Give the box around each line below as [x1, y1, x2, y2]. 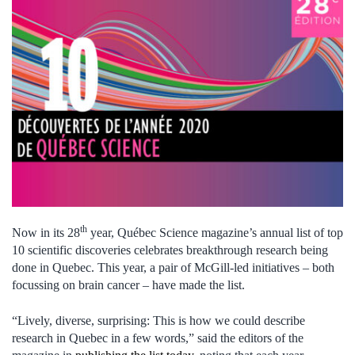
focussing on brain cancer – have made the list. [12, 278, 245, 292]
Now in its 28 [12, 226, 80, 240]
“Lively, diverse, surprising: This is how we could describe [12, 313, 305, 327]
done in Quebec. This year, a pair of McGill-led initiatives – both [12, 261, 334, 275]
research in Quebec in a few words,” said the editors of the [12, 330, 303, 345]
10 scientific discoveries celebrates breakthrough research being [12, 243, 328, 258]
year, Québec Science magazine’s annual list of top [87, 226, 343, 240]
